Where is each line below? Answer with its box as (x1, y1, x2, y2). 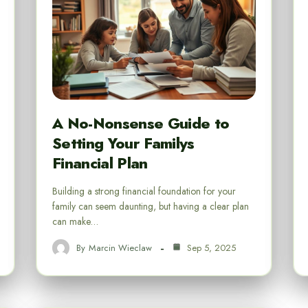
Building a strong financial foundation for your (52, 184, 236, 199)
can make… (52, 214, 98, 229)
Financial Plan (52, 152, 148, 175)
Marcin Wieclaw (89, 241, 152, 254)
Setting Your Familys (52, 132, 195, 155)
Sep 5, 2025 (184, 241, 236, 254)
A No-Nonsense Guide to (52, 112, 230, 135)
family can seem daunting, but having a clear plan (52, 199, 249, 214)
